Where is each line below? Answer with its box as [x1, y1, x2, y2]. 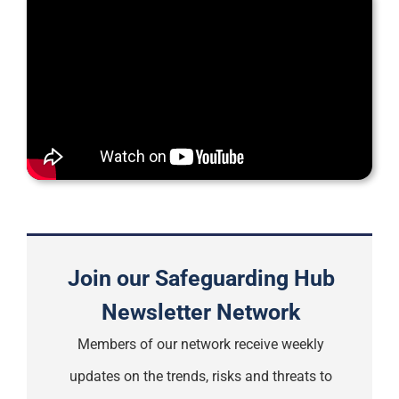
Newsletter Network [102, 297, 300, 325]
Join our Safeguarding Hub [67, 264, 335, 291]
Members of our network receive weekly [77, 335, 324, 353]
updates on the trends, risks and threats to [69, 367, 332, 385]
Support [22, 4, 77, 23]
